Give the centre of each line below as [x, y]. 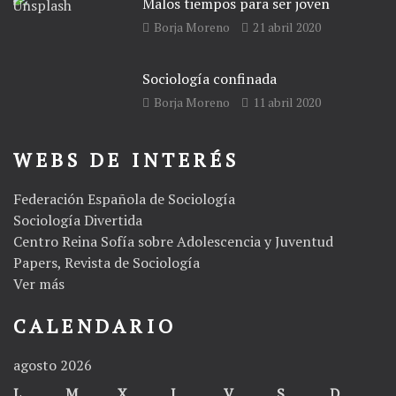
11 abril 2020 [287, 102]
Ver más [39, 283]
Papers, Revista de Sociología [107, 262]
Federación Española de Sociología [124, 198]
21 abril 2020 [287, 27]
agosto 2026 [53, 365]
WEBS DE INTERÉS [126, 159]
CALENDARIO [95, 325]
